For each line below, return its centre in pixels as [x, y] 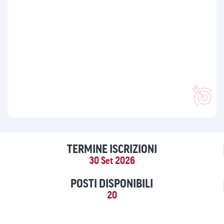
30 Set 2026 [112, 161]
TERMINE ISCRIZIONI [112, 149]
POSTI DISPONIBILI [112, 183]
